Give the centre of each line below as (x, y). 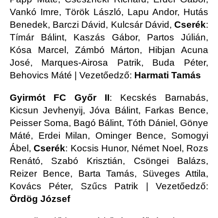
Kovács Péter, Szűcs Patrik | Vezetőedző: (109, 186)
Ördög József (40, 199)
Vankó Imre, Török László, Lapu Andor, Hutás (109, 12)
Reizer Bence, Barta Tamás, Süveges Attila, (109, 174)
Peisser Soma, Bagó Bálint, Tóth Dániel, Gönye (109, 123)
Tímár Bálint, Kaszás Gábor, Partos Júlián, (109, 37)
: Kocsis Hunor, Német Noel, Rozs (137, 148)
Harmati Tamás (168, 75)
